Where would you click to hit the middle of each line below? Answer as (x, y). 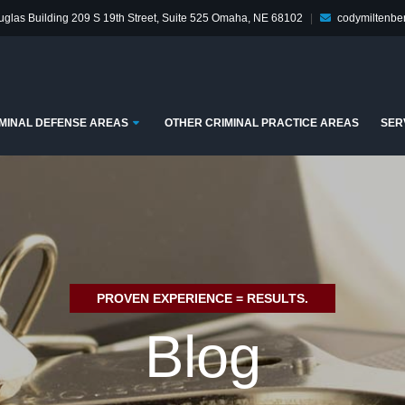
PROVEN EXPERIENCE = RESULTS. (202, 298)
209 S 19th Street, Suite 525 (141, 18)
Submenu (178, 123)
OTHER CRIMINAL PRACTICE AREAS (261, 123)
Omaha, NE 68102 (257, 18)
